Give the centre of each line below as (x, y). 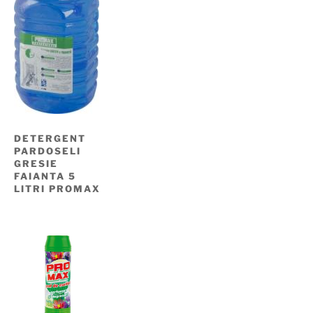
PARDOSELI (48, 151)
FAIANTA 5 (45, 176)
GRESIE (36, 164)
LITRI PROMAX (57, 189)
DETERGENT (50, 139)
